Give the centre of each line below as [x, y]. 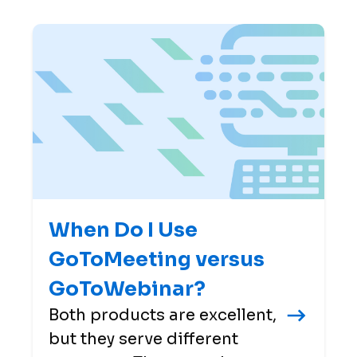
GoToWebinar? [127, 288]
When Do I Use [123, 229]
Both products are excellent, [162, 315]
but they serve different [143, 339]
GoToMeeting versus [156, 259]
